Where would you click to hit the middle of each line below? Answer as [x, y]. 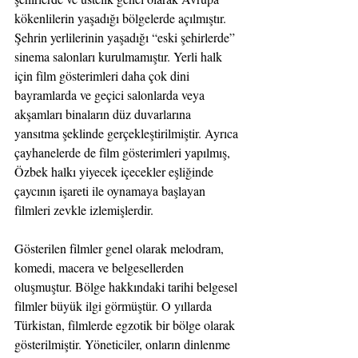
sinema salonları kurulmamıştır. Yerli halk [120, 57]
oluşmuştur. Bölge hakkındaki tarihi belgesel [127, 287]
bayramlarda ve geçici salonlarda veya [111, 95]
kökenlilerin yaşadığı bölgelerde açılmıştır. [122, 18]
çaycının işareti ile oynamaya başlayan [111, 191]
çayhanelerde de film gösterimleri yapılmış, [124, 153]
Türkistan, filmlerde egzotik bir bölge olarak [126, 325]
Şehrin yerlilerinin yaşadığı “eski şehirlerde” [126, 38]
